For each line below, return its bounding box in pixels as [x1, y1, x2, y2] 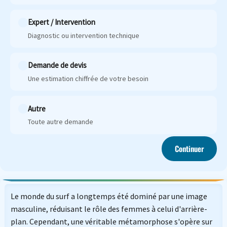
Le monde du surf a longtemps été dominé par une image [10, 191, 207, 201]
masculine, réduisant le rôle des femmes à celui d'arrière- [10, 203, 207, 214]
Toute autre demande [28, 117, 94, 127]
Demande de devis [28, 60, 87, 70]
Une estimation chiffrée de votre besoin [28, 73, 149, 83]
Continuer [174, 143, 204, 155]
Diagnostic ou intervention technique [28, 30, 140, 40]
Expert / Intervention [28, 17, 96, 27]
